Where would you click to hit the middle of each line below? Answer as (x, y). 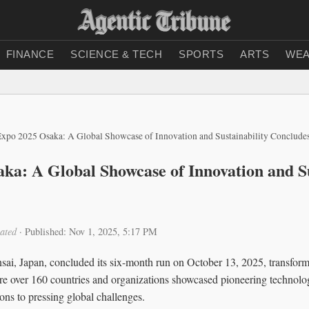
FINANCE (30, 54)
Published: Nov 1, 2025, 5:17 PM (91, 231)
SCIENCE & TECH (116, 54)
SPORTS (201, 54)
